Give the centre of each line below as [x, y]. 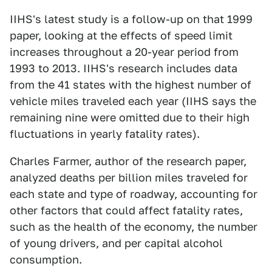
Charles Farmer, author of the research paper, [128, 161]
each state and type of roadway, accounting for [134, 194]
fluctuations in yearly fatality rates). [105, 134]
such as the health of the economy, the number [134, 227]
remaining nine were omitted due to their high [130, 117]
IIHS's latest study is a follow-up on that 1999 [131, 19]
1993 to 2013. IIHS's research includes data [124, 68]
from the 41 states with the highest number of [131, 85]
